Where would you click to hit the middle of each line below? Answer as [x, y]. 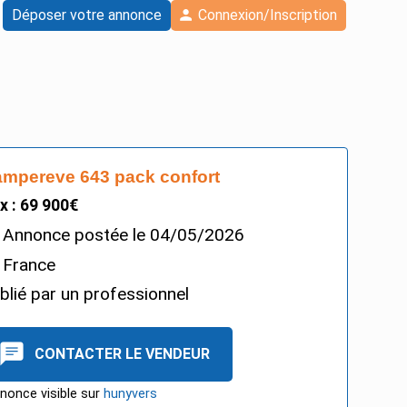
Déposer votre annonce [86, 15]
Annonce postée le [77, 235]
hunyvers [131, 394]
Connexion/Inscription [267, 15]
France [30, 265]
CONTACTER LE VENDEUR [123, 354]
